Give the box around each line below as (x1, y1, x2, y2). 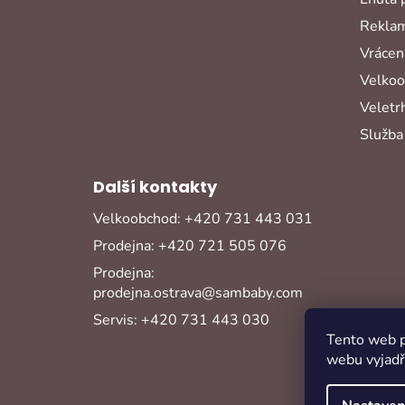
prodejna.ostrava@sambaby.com (93, 283, 303, 304)
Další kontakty (93, 175, 217, 199)
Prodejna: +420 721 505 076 (93, 236, 287, 257)
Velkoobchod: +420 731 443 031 (93, 209, 313, 230)
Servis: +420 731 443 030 (93, 310, 269, 331)
